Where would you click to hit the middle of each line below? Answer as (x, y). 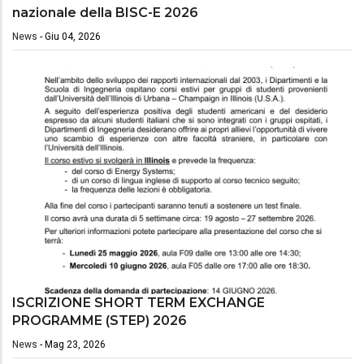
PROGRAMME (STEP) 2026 (100, 321)
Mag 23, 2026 (75, 345)
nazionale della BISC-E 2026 (105, 12)
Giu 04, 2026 (73, 36)
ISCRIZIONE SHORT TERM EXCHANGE (139, 303)
